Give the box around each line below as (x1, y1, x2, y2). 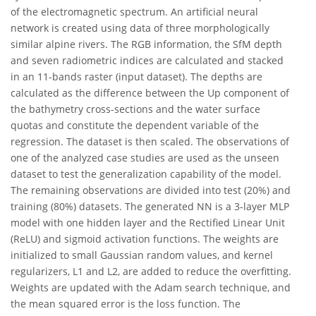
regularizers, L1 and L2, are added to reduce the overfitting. (11, 265, 291, 279)
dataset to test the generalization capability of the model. (11, 167, 281, 181)
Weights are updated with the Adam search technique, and (11, 281, 291, 295)
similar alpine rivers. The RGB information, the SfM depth (11, 37, 282, 51)
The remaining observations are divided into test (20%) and (11, 183, 291, 197)
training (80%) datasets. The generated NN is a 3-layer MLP (11, 200, 289, 214)
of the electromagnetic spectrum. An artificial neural (11, 5, 258, 19)
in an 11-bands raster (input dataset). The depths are (11, 70, 262, 84)
